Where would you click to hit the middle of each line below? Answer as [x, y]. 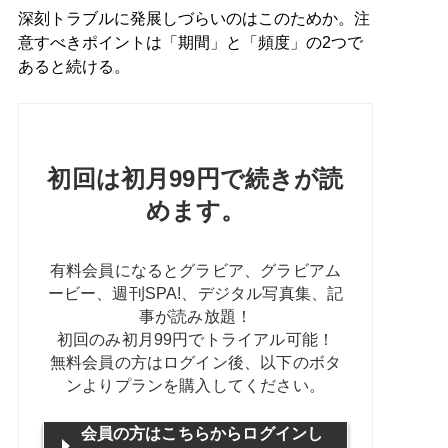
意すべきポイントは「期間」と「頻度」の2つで [190, 42]
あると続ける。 [73, 66]
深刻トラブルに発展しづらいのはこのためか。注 [193, 18]
